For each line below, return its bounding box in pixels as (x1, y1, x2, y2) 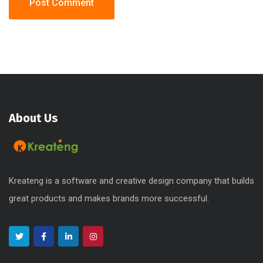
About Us (9, 110, 58, 125)
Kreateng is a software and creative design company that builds (9, 176, 254, 187)
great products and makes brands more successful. (9, 193, 209, 204)
